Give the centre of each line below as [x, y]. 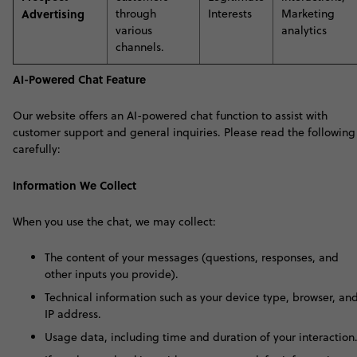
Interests [230, 14]
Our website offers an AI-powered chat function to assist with [170, 116]
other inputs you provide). [112, 274]
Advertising [53, 14]
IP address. [73, 314]
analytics [304, 30]
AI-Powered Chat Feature [79, 79]
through [136, 14]
